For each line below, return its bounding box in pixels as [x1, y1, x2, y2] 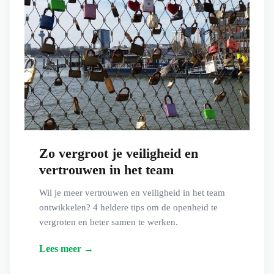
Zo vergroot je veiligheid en [39, 146, 198, 161]
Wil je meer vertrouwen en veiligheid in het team [39, 188, 225, 198]
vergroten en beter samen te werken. [39, 217, 178, 228]
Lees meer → [39, 243, 94, 254]
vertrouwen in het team [39, 162, 174, 178]
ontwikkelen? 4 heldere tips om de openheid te [39, 202, 218, 213]
